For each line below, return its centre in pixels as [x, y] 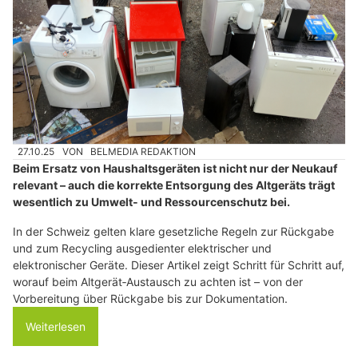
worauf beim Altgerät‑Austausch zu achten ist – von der [158, 282]
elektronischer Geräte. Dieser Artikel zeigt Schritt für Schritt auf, [179, 265]
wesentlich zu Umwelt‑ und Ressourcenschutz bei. [151, 202]
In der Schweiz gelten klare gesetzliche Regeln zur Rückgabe [173, 232]
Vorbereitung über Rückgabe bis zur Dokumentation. [150, 299]
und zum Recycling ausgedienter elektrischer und [142, 249]
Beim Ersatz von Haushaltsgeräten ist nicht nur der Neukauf [175, 169]
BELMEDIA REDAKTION [143, 151]
